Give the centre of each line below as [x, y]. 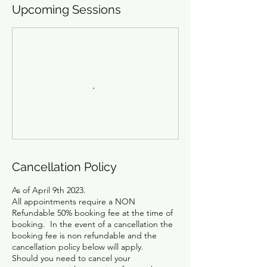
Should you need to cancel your [71, 258]
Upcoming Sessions [66, 9]
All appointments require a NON [74, 201]
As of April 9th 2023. [49, 190]
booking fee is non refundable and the [84, 235]
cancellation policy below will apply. [78, 246]
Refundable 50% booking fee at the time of [92, 212]
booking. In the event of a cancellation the [92, 224]
